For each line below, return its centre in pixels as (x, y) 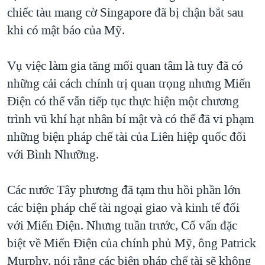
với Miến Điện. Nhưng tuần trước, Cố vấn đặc (122, 226)
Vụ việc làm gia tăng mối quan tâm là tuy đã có (125, 66)
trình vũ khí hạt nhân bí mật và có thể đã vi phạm (130, 119)
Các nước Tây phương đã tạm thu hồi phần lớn (124, 190)
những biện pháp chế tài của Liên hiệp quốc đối (127, 137)
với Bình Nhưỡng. (53, 155)
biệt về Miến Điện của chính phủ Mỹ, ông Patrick (132, 243)
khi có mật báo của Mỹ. (66, 30)
